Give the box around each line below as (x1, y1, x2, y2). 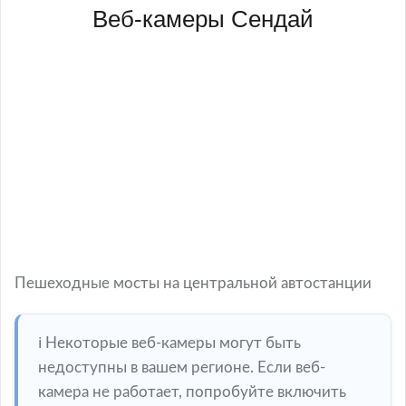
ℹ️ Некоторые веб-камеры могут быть (38, 334, 301, 351)
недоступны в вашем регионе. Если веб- (38, 359, 325, 375)
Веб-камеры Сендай (92, 5, 314, 33)
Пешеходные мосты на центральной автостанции (14, 275, 372, 291)
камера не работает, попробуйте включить (38, 383, 346, 400)
